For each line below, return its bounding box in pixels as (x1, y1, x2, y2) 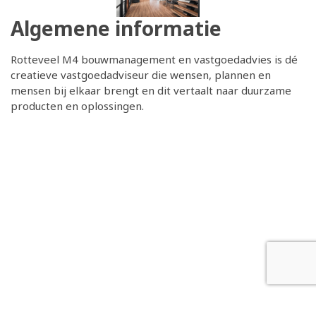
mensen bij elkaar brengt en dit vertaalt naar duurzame (11, 83, 291, 98)
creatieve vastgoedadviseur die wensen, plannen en (11, 68, 271, 83)
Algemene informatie (11, 15, 221, 42)
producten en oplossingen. (11, 99, 144, 114)
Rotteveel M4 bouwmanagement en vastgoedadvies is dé (11, 52, 298, 67)
